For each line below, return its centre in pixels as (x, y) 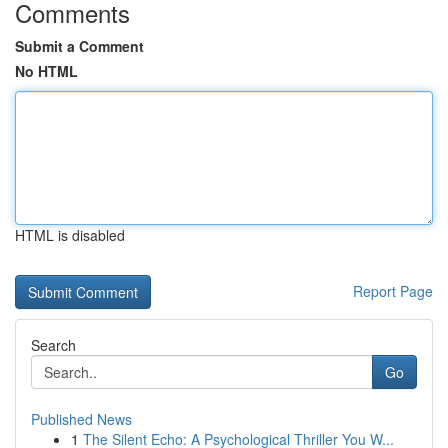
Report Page (393, 291)
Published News (81, 419)
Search (53, 345)
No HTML (46, 71)
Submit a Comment (79, 46)
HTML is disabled (70, 235)
